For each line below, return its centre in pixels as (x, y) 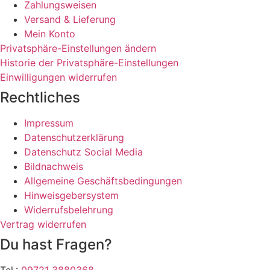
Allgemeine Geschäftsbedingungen (103, 181)
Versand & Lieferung (70, 19)
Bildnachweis (54, 166)
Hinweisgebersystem (71, 195)
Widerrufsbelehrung (69, 209)
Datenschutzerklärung (74, 137)
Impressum (49, 123)
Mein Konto (50, 33)
